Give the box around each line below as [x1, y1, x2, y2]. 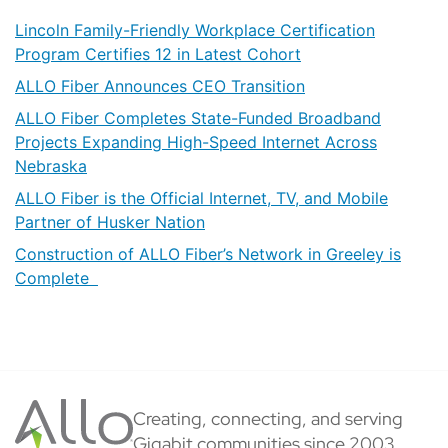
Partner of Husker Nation [15, 212, 205, 233]
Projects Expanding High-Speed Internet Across [15, 132, 377, 153]
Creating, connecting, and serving [133, 405, 403, 431]
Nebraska [15, 156, 87, 177]
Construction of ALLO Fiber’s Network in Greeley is [15, 244, 401, 265]
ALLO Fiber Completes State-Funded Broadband [15, 108, 381, 129]
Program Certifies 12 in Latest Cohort [15, 44, 301, 65]
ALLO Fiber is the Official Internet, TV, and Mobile [15, 188, 388, 209]
